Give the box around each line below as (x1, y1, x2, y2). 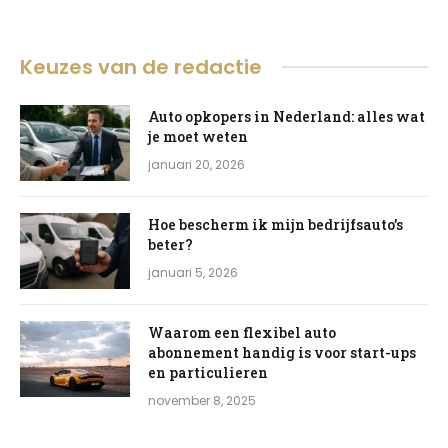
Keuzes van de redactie (20, 52, 262, 81)
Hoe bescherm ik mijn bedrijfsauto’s (148, 214, 403, 234)
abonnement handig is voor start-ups (148, 342, 416, 362)
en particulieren (148, 362, 268, 382)
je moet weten (148, 126, 248, 146)
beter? (148, 234, 193, 254)
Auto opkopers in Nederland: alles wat (148, 106, 425, 126)
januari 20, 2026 (148, 155, 245, 173)
